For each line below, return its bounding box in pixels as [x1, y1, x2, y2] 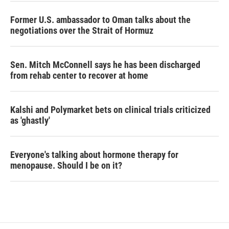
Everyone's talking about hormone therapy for [10, 149, 178, 160]
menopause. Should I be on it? [10, 160, 122, 171]
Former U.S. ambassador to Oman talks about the [10, 14, 191, 25]
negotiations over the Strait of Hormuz [10, 25, 153, 36]
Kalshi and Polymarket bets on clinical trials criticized [10, 104, 211, 115]
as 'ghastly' [10, 115, 50, 126]
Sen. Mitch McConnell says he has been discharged [10, 59, 200, 70]
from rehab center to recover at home [10, 70, 148, 81]
